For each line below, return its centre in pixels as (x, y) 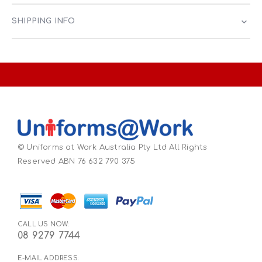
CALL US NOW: (44, 225)
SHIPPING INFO (44, 21)
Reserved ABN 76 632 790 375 (77, 161)
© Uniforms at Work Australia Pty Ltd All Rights (113, 147)
